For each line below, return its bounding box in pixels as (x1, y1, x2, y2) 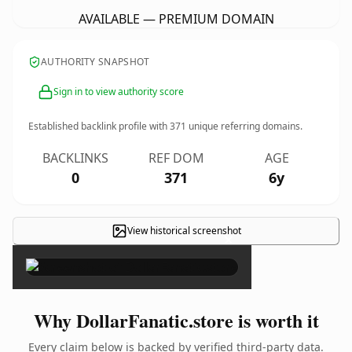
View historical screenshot (126, 224, 241, 237)
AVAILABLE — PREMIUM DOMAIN (78, 10, 274, 27)
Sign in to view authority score (53, 85, 184, 98)
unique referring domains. (186, 119, 302, 133)
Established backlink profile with (28, 119, 170, 133)
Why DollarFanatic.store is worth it (33, 306, 319, 334)
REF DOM (148, 149, 204, 167)
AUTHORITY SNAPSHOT (41, 55, 150, 68)
